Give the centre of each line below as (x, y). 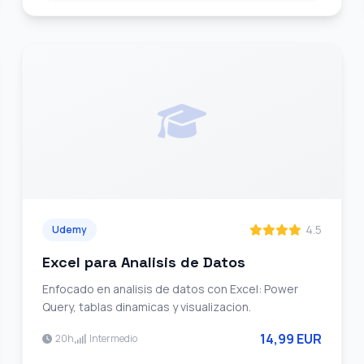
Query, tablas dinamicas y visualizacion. (146, 307)
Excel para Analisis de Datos (143, 262)
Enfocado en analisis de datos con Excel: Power (170, 289)
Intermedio (113, 338)
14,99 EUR (291, 339)
